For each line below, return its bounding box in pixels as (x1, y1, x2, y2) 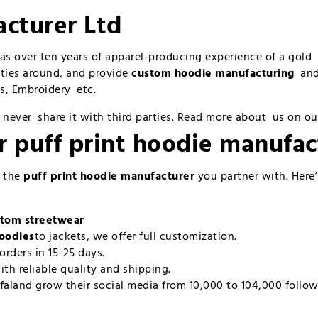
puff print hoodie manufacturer (23, 167, 195, 186)
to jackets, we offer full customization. (34, 227, 237, 246)
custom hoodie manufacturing (131, 65, 295, 84)
